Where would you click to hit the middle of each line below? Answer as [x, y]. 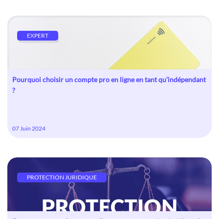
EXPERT [38, 35]
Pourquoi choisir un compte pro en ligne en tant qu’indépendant [109, 79]
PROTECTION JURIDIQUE [62, 177]
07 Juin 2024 [29, 128]
